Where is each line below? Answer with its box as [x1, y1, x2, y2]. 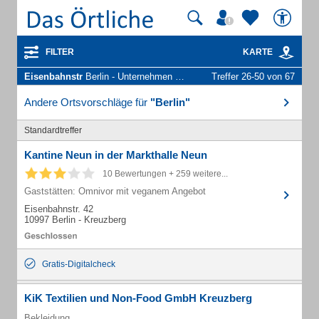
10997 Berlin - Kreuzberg [24, 214, 126, 225]
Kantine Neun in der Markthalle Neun [24, 149, 207, 161]
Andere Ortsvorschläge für [24, 96, 150, 108]
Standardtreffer [24, 125, 82, 135]
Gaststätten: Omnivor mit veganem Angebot [24, 186, 206, 197]
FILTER [46, 47, 74, 57]
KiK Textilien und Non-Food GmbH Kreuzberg [24, 292, 252, 304]
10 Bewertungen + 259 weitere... [103, 169, 228, 179]
